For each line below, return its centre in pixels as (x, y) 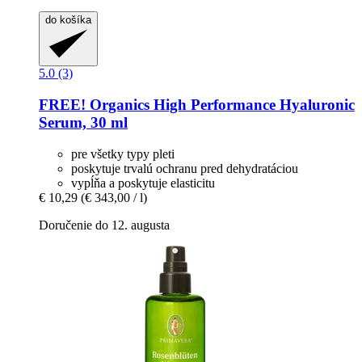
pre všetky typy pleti (123, 154)
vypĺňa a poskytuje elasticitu (143, 183)
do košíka (68, 19)
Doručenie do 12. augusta (104, 225)
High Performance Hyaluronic (254, 105)
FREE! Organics (96, 105)
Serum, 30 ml (83, 123)
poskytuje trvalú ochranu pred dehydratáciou (185, 168)
